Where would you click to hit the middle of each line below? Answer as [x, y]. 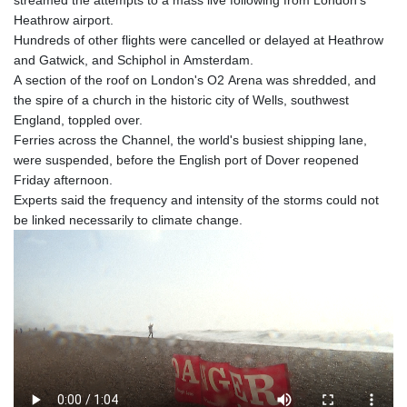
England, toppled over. [78, 120]
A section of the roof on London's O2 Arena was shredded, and [195, 80]
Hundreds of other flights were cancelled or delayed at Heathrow [199, 40]
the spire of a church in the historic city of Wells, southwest [181, 100]
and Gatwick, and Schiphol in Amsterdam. [134, 60]
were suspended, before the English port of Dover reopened [186, 160]
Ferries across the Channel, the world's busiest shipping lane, [190, 140]
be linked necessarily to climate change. [128, 220]
